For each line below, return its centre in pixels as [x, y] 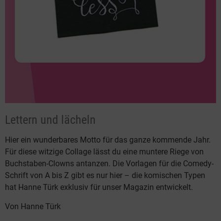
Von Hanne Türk [33, 206]
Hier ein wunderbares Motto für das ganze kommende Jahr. [108, 140]
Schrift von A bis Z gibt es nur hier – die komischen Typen [105, 176]
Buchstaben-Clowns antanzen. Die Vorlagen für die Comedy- [109, 164]
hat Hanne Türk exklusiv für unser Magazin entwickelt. [99, 187]
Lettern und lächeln [50, 120]
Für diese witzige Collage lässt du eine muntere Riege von [104, 152]
